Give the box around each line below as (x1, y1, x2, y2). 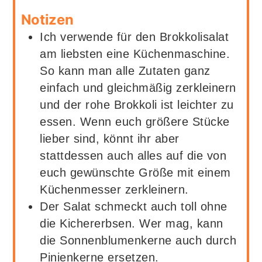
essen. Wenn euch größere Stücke (40, 115, 230, 129)
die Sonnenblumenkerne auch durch (40, 234, 237, 247)
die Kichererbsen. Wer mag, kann (40, 217, 223, 230)
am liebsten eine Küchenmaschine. (40, 47, 230, 61)
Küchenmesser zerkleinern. (40, 183, 193, 196)
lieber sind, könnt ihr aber (40, 132, 180, 146)
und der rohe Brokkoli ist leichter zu (40, 98, 234, 112)
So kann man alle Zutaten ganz (40, 64, 211, 78)
